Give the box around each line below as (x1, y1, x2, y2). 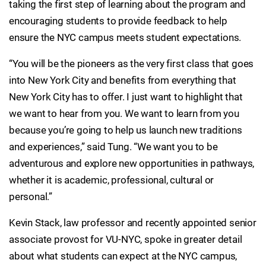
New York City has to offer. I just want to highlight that (9, 91, 243, 103)
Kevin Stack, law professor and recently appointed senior (9, 217, 256, 229)
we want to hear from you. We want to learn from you (9, 107, 239, 119)
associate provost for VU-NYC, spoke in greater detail (9, 233, 242, 245)
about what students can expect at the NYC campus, (9, 250, 237, 262)
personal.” (9, 191, 53, 202)
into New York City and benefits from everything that (9, 74, 236, 86)
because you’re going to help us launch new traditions (9, 124, 242, 136)
